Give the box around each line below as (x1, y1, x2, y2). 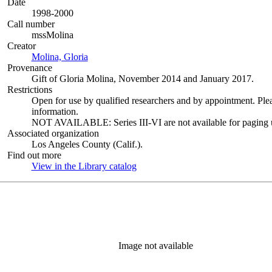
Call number (7, 19, 55, 29)
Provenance (7, 63, 52, 73)
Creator (7, 41, 36, 51)
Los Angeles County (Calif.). (31, 139, 143, 149)
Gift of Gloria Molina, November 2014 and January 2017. (31, 73, 254, 84)
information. (31, 106, 78, 117)
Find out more (7, 150, 61, 160)
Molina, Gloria (31, 52, 88, 62)
